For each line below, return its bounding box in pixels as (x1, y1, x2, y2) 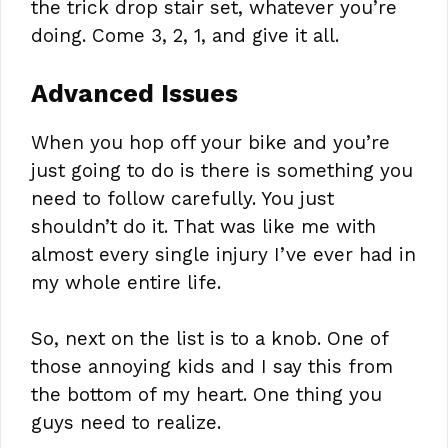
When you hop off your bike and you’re (31, 130, 390, 154)
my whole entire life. (31, 270, 221, 294)
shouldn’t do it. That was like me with (31, 214, 376, 238)
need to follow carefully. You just (31, 186, 334, 210)
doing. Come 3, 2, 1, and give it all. (31, 24, 339, 48)
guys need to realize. (31, 411, 221, 435)
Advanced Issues (31, 78, 238, 108)
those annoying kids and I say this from (31, 355, 393, 379)
